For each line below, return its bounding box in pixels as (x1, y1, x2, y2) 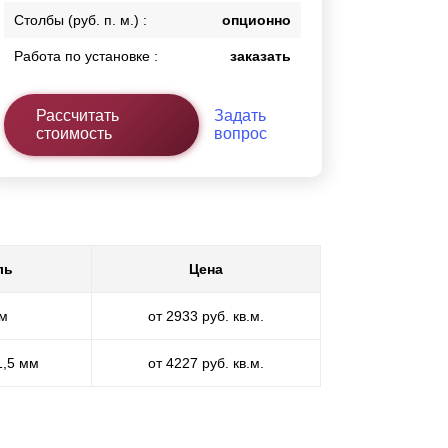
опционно (222, 12, 291, 29)
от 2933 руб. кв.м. (148, 307, 264, 324)
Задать (213, 107, 266, 125)
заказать (230, 48, 291, 65)
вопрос (213, 125, 267, 143)
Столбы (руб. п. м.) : (14, 12, 148, 29)
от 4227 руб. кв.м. (148, 354, 264, 371)
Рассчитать (36, 107, 120, 125)
